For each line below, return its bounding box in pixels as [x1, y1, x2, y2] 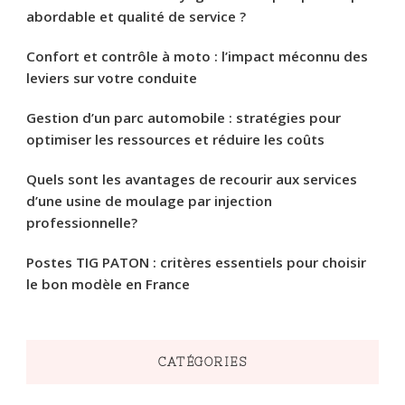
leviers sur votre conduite [26, 68, 197, 87]
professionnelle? [26, 212, 137, 231]
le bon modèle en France [26, 274, 190, 293]
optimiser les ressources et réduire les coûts [26, 129, 325, 148]
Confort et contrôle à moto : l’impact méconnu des [26, 46, 368, 65]
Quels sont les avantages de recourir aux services [26, 169, 357, 188]
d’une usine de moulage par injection [26, 191, 272, 210]
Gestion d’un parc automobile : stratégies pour [26, 108, 341, 127]
